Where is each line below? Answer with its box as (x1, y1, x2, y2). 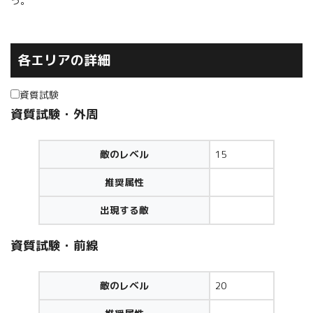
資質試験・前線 (10, 237, 99, 255)
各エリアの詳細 (17, 51, 110, 70)
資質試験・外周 (10, 105, 99, 124)
